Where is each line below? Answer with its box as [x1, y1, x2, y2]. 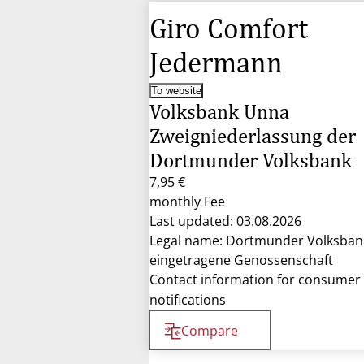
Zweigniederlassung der [149, 123, 356, 148]
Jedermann [149, 45, 283, 79]
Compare [181, 322, 238, 340]
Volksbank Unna [149, 99, 289, 123]
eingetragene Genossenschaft [149, 251, 333, 269]
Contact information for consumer [149, 271, 361, 288]
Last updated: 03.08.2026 [149, 212, 301, 230]
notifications [149, 291, 226, 309]
